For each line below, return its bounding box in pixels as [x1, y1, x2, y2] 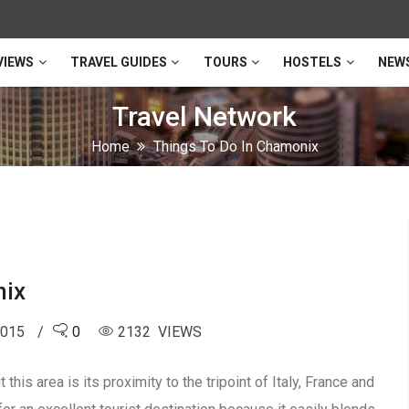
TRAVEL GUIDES [69, 54, 167, 69]
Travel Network [112, 100, 297, 132]
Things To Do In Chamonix [152, 137, 319, 155]
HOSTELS [283, 54, 342, 69]
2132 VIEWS [118, 322, 203, 341]
